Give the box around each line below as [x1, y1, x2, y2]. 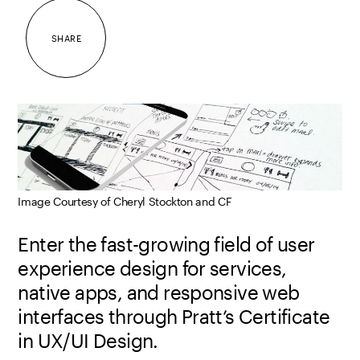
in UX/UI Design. [18, 329, 158, 353]
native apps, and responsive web [18, 280, 300, 305]
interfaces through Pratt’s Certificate [18, 305, 330, 329]
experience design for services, [18, 256, 287, 280]
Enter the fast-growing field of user [18, 232, 315, 256]
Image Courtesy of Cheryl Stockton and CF [18, 194, 232, 209]
